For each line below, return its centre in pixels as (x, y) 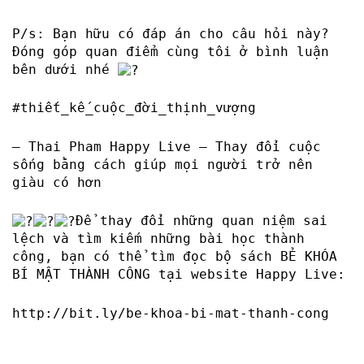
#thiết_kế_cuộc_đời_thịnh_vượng (134, 108)
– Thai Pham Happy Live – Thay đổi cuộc (167, 146)
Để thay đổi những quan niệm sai (201, 221)
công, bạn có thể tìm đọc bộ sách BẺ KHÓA (175, 257)
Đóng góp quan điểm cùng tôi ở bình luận (171, 51)
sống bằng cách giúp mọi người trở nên (162, 164)
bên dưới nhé (65, 69)
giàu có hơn (57, 182)
